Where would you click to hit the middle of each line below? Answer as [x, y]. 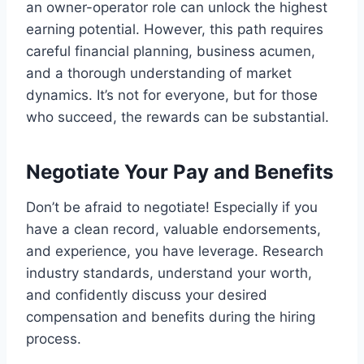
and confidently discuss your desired [147, 295]
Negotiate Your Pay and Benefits [180, 171]
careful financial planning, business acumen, [171, 51]
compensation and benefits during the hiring [171, 316]
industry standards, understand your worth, [169, 273]
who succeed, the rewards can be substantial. [178, 117]
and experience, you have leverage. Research [175, 251]
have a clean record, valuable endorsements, [173, 229]
